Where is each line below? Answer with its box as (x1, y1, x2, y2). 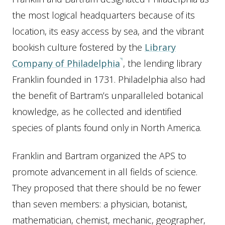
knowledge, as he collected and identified (12, 105, 182, 118)
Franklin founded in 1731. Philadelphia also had (12, 73, 205, 85)
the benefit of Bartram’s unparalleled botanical (12, 89, 203, 101)
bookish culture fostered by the (12, 41, 145, 53)
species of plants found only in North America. (12, 122, 201, 134)
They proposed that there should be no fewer (12, 182, 201, 194)
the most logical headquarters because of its (12, 9, 195, 21)
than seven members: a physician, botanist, (12, 198, 187, 210)
